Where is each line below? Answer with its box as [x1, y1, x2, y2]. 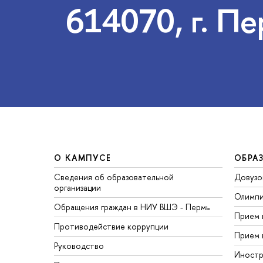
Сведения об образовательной [54, 171, 174, 183]
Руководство [54, 240, 104, 252]
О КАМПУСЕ [54, 152, 112, 164]
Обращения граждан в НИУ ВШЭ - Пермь [54, 201, 210, 213]
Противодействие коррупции [54, 221, 168, 232]
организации [54, 182, 101, 194]
